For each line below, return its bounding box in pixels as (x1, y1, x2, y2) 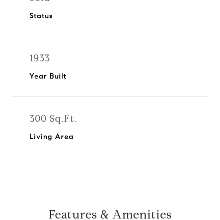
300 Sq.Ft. (29, 112, 77, 125)
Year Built (29, 72, 66, 81)
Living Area (29, 132, 74, 141)
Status (29, 11, 53, 20)
